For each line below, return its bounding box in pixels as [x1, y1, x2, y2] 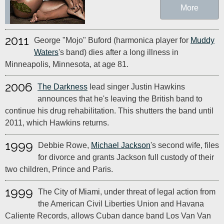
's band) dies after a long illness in [58, 48, 178, 56]
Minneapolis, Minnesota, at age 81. [5, 60, 128, 68]
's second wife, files [150, 141, 219, 149]
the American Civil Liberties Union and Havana [38, 199, 204, 208]
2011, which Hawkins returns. [5, 118, 109, 127]
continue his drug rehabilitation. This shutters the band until [5, 106, 213, 115]
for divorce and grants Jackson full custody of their [38, 153, 214, 161]
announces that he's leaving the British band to [37, 94, 202, 103]
